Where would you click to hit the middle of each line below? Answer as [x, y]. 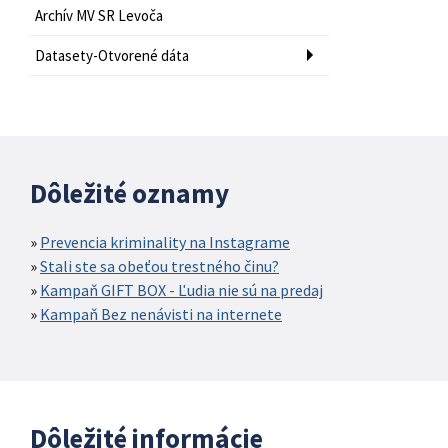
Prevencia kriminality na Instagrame [165, 241]
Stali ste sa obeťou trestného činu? [159, 265]
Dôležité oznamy [129, 192]
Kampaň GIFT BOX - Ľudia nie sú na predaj [181, 289]
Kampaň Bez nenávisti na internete [161, 313]
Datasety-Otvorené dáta [112, 55]
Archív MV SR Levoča [99, 15]
